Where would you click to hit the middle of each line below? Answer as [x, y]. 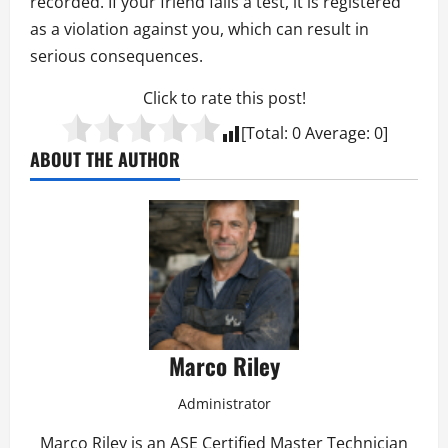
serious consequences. [116, 55]
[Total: [266, 132]
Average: [337, 132]
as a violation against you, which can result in [199, 28]
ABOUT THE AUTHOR [105, 158]
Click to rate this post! [224, 97]
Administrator [224, 403]
